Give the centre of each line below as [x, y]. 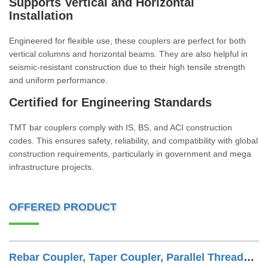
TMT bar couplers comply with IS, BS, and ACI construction [121, 127]
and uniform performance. [58, 80]
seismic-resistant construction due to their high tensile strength [127, 67]
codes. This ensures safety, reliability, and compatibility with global [133, 141]
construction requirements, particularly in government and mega [130, 154]
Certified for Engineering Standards [110, 102]
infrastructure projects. [51, 167]
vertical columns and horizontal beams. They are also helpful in [128, 54]
